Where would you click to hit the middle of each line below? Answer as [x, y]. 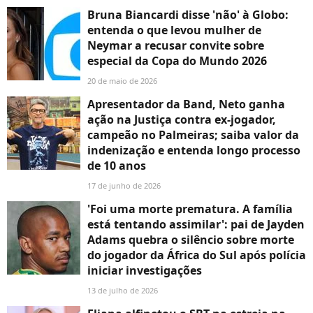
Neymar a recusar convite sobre [176, 46]
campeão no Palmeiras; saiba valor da [193, 135]
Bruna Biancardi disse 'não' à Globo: [188, 15]
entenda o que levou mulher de [174, 30]
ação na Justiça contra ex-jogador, [182, 120]
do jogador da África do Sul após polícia [197, 255]
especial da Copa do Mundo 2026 [177, 61]
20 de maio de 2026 [122, 81]
